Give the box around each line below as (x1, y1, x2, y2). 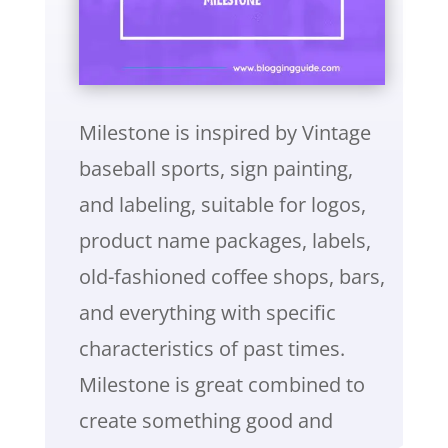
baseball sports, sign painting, (78, 155, 353, 183)
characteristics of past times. (78, 335, 345, 363)
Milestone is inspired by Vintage (78, 119, 371, 147)
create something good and (78, 407, 333, 435)
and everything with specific (78, 299, 336, 327)
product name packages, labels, (78, 227, 371, 255)
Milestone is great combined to (78, 371, 365, 399)
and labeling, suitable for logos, (78, 191, 366, 219)
